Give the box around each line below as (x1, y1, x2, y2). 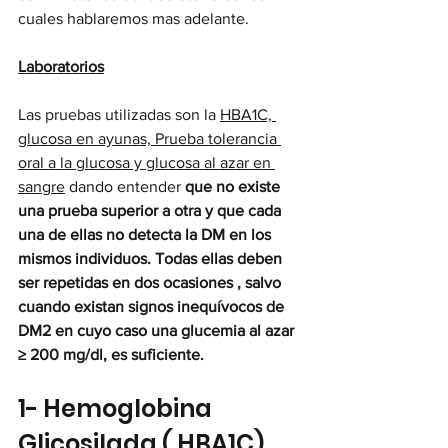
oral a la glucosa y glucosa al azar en (18, 153, 275, 171)
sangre (18, 177, 65, 195)
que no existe (185, 177, 284, 195)
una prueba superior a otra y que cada (18, 201, 285, 219)
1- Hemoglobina (18, 391, 217, 425)
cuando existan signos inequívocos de (18, 297, 288, 315)
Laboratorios (18, 57, 104, 75)
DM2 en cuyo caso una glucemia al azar (18, 321, 302, 339)
